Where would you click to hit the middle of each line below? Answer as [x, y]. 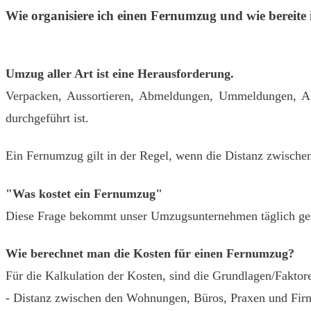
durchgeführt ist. [47, 118]
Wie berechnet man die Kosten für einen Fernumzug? [150, 254]
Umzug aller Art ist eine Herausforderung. [120, 73]
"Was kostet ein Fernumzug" [86, 193]
